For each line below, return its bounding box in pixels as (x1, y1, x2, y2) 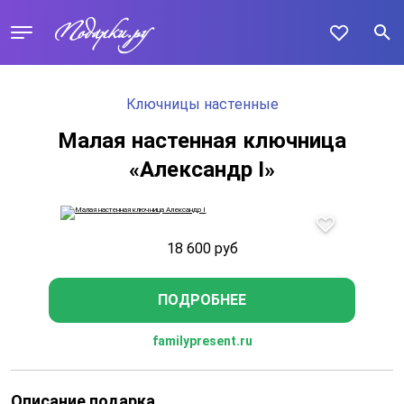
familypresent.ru (151, 334, 252, 348)
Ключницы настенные (125, 96, 279, 113)
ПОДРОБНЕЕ (158, 291, 246, 308)
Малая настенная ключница (58, 128, 346, 153)
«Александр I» (129, 157, 275, 182)
